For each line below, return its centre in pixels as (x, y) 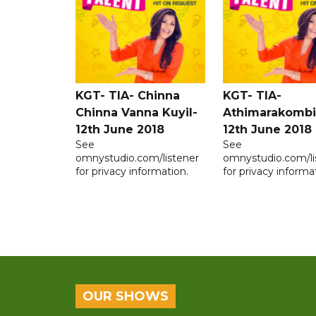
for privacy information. (132, 172)
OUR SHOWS (126, 297)
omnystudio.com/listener (137, 158)
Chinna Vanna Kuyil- (136, 113)
